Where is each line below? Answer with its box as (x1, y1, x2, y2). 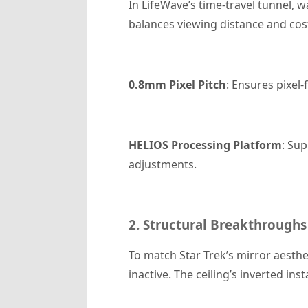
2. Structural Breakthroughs (128, 216, 307, 233)
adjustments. (128, 157, 197, 172)
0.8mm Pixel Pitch (128, 77, 226, 92)
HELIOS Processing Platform (128, 137, 282, 153)
